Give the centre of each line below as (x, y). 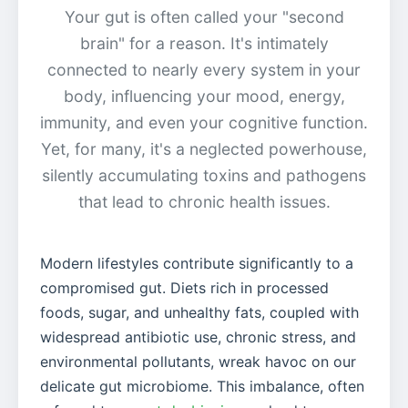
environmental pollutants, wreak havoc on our (198, 361)
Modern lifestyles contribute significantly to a (197, 263)
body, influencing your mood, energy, (204, 96)
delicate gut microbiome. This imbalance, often (202, 386)
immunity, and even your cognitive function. (204, 122)
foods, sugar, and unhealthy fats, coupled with (199, 312)
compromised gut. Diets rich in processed (184, 287)
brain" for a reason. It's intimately (204, 43)
